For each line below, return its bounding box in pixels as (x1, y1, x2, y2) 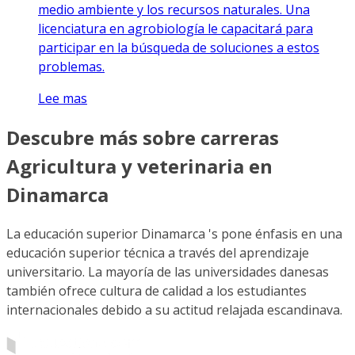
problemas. (38, 57, 105, 75)
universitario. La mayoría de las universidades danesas (6, 263, 329, 281)
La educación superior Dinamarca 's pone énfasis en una (6, 225, 342, 243)
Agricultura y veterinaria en (6, 152, 273, 179)
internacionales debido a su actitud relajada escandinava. (6, 301, 342, 319)
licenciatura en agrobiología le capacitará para (38, 19, 313, 37)
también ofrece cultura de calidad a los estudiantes (6, 282, 307, 300)
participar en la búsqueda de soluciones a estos (38, 38, 319, 56)
